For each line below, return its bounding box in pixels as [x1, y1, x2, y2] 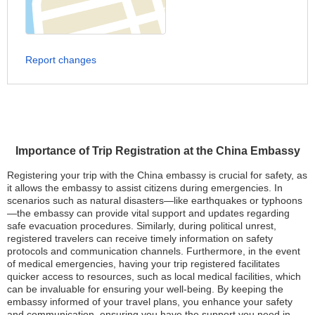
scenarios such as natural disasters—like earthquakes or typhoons [7, 195, 302, 206]
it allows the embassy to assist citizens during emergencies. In [7, 182, 283, 193]
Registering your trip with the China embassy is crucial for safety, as [7, 169, 307, 181]
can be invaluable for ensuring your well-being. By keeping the [7, 283, 283, 295]
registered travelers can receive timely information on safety [7, 233, 273, 244]
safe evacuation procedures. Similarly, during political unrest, [7, 220, 276, 231]
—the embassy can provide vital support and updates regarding [7, 207, 290, 219]
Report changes [25, 54, 96, 65]
